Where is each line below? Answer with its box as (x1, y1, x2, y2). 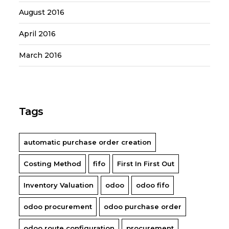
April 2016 (19, 29, 56, 39)
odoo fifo (136, 181, 170, 190)
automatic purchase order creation (24, 138, 152, 147)
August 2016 (19, 8, 65, 17)
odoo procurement (24, 202, 93, 211)
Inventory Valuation (24, 181, 94, 190)
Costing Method (24, 159, 82, 168)
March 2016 (19, 51, 62, 60)
